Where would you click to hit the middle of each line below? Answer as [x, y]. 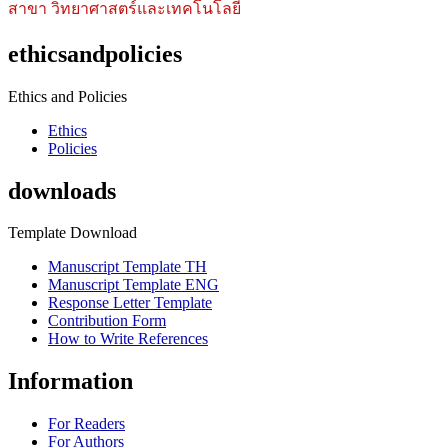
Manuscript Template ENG [133, 285]
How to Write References [128, 339]
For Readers [86, 424]
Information [70, 381]
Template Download [72, 233]
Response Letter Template [130, 303]
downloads [62, 190]
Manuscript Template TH [127, 267]
